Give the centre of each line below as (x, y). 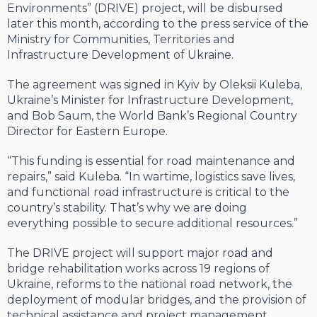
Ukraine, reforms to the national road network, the (150, 284)
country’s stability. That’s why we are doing (127, 208)
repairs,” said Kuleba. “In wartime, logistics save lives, (151, 177)
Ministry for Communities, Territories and (121, 40)
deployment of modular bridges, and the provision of (157, 300)
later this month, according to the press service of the (158, 24)
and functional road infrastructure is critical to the (148, 192)
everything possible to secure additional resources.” (152, 224)
